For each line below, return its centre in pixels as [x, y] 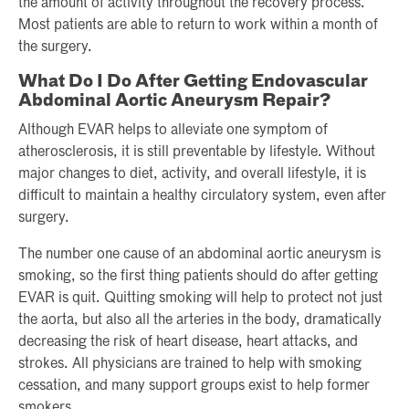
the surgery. [55, 47]
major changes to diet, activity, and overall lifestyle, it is [192, 174]
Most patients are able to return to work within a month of [198, 25]
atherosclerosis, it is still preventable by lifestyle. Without [197, 152]
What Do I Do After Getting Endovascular [193, 82]
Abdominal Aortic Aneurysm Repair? [174, 101]
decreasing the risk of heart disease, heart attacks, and [188, 342]
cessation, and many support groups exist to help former [194, 386]
